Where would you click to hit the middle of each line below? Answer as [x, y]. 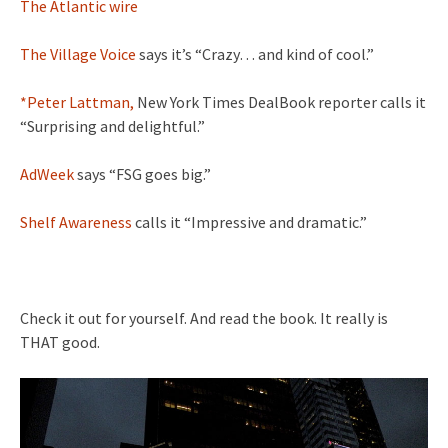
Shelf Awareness [76, 222]
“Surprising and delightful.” [112, 126]
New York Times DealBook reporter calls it [280, 102]
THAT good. [60, 342]
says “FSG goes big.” [142, 174]
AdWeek [47, 174]
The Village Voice [78, 54]
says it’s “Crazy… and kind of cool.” [255, 54]
